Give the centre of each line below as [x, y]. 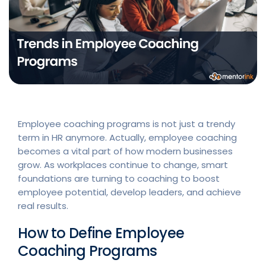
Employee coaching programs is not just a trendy [126, 123]
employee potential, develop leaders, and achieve [129, 192]
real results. [44, 205]
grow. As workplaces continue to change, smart [123, 164]
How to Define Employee [101, 233]
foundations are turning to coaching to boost [119, 178]
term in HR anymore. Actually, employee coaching [127, 137]
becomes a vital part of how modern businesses [125, 151]
